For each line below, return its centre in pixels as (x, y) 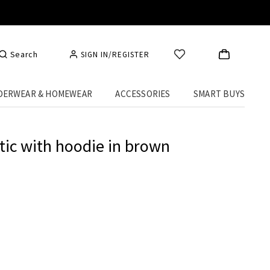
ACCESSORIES (143, 94)
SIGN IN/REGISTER (115, 54)
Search (24, 54)
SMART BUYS (219, 94)
